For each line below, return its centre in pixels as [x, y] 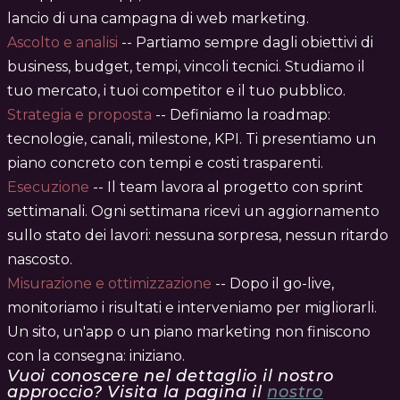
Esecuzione [48, 187]
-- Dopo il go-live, [273, 284]
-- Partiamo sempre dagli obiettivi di [246, 43]
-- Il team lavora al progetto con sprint [226, 187]
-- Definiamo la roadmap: [241, 115]
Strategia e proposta [79, 115]
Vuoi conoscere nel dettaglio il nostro [171, 376]
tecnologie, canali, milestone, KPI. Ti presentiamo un [192, 139]
